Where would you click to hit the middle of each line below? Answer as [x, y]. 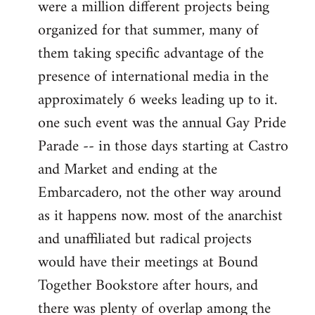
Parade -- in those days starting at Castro [163, 147]
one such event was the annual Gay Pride [162, 124]
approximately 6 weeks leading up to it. [157, 101]
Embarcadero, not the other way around [160, 193]
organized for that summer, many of [148, 31]
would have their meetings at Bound [148, 263]
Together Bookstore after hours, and [148, 286]
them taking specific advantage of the [151, 54]
